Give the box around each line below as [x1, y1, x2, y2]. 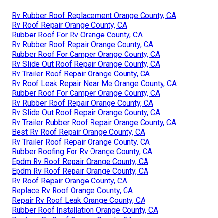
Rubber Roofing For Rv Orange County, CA [12, 146, 152, 156]
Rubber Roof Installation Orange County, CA [12, 205, 158, 215]
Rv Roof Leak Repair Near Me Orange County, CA [12, 78, 177, 88]
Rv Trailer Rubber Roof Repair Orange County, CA [12, 117, 176, 127]
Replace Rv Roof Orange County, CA [12, 185, 133, 195]
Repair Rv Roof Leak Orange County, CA [12, 195, 145, 205]
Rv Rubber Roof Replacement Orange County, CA [12, 10, 176, 20]
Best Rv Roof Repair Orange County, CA [12, 127, 145, 137]
